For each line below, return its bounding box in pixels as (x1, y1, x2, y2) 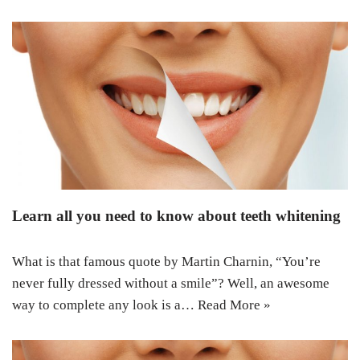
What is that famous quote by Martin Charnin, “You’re (12, 254, 321, 270)
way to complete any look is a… (12, 297, 198, 313)
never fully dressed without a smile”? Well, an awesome (12, 276, 329, 292)
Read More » (198, 297, 271, 313)
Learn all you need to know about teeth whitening (12, 207, 341, 225)
